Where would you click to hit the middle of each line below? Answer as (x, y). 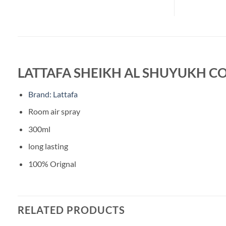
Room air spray (54, 111)
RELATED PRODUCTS (71, 210)
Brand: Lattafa (53, 94)
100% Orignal (52, 163)
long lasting (48, 146)
